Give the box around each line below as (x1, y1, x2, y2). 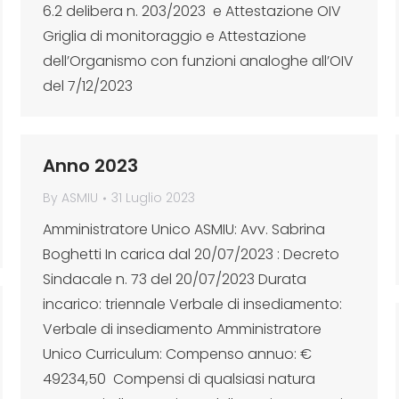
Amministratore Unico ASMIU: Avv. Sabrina (43, 219, 325, 240)
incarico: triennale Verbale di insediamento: (43, 294, 342, 314)
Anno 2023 (43, 153, 138, 178)
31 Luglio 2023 (111, 189, 195, 207)
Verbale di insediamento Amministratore (43, 319, 322, 339)
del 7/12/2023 (43, 76, 140, 96)
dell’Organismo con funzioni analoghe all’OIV (43, 51, 354, 71)
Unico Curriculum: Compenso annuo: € (43, 344, 312, 364)
